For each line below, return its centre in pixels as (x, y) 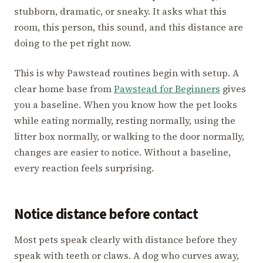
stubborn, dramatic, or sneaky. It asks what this (120, 11)
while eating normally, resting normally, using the (125, 120)
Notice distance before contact (106, 214)
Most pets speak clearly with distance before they (126, 240)
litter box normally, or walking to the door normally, (129, 136)
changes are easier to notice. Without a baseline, (122, 152)
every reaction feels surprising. (84, 168)
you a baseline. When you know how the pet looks (126, 104)
